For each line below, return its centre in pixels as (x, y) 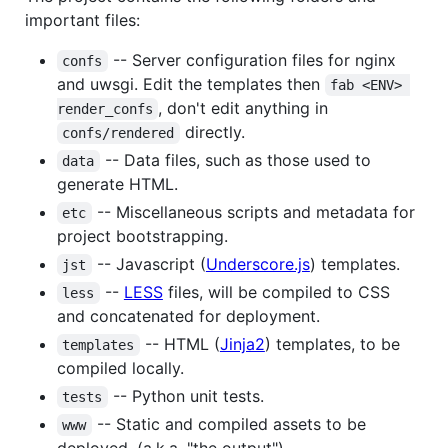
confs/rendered (118, 133)
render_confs (105, 109)
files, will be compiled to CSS (278, 292)
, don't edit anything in (243, 108)
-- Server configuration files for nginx (254, 60)
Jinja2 (242, 344)
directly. (212, 132)
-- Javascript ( (148, 264)
